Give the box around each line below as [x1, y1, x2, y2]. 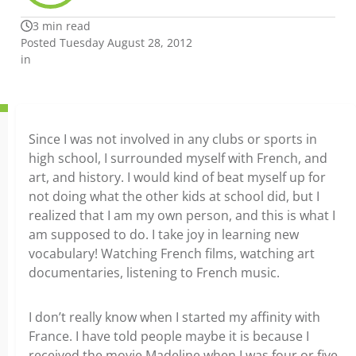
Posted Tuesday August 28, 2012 [21, 35, 192, 50]
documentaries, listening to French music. [29, 264, 280, 281]
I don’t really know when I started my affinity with [29, 308, 320, 326]
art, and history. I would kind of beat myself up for [29, 168, 326, 186]
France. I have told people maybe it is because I [29, 327, 309, 345]
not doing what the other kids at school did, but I [29, 188, 319, 205]
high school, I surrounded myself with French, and [29, 149, 327, 167]
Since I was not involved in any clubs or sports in [29, 130, 317, 148]
